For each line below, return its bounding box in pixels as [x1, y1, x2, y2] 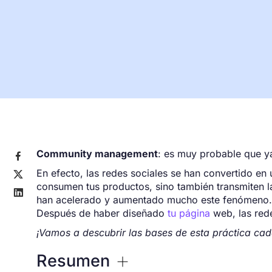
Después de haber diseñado [36, 207, 168, 220]
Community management [36, 148, 158, 160]
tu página [168, 207, 210, 220]
